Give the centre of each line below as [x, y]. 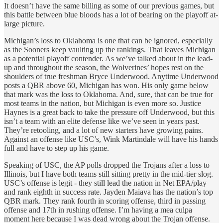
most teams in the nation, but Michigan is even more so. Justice [103, 104]
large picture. [24, 24]
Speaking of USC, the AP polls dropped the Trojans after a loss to [107, 165]
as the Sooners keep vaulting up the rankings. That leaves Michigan [110, 50]
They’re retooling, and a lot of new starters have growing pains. [104, 130]
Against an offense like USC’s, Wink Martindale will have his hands [111, 139]
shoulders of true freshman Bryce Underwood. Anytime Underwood [111, 77]
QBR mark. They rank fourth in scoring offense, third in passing [105, 201]
